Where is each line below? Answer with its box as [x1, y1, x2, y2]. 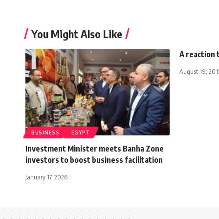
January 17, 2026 [25, 173, 67, 181]
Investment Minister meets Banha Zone [25, 143, 164, 153]
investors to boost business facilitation [25, 154, 163, 165]
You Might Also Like [31, 26, 122, 41]
